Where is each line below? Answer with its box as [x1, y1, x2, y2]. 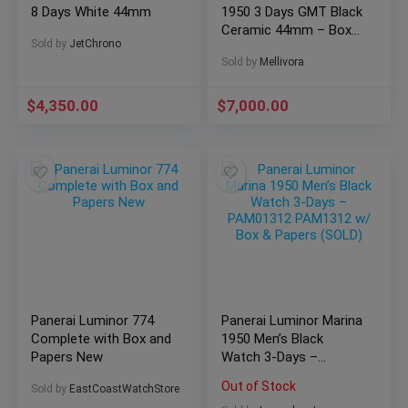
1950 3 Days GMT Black [221, 4, 363, 21]
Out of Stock [221, 379, 297, 394]
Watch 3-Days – [221, 349, 319, 366]
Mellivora [260, 56, 305, 69]
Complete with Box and [31, 331, 172, 348]
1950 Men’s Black [221, 331, 324, 348]
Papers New [31, 349, 104, 366]
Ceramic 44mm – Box [221, 22, 352, 39]
